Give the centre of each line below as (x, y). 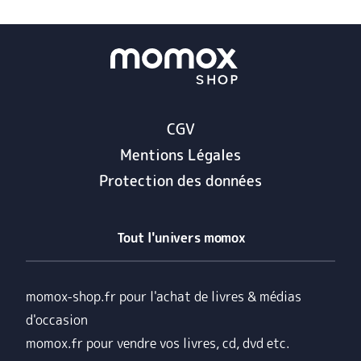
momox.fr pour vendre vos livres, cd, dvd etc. (158, 344)
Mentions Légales (180, 156)
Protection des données (180, 181)
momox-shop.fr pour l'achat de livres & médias (164, 297)
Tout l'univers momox (180, 238)
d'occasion (57, 320)
